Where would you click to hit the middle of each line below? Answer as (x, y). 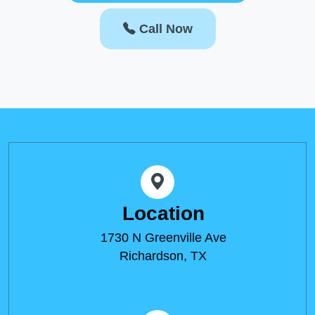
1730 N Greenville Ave (163, 237)
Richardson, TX (163, 256)
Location (163, 213)
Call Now (164, 28)
